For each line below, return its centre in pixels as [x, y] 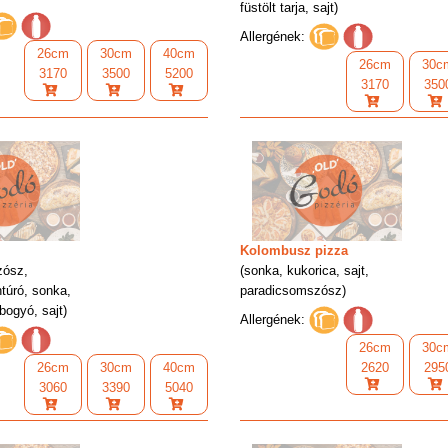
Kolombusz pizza [294, 250]
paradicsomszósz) [293, 290]
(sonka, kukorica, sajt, [305, 270]
